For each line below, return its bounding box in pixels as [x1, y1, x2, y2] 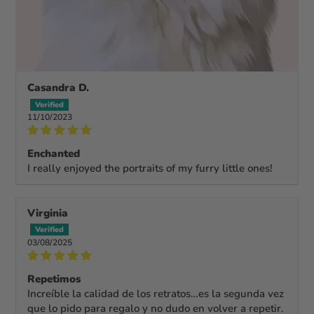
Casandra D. [27, 80, 90, 95]
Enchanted [27, 146, 81, 161]
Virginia [27, 205, 69, 220]
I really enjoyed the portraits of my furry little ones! [27, 161, 273, 175]
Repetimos [27, 271, 81, 286]
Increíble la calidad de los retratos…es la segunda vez [27, 286, 285, 301]
